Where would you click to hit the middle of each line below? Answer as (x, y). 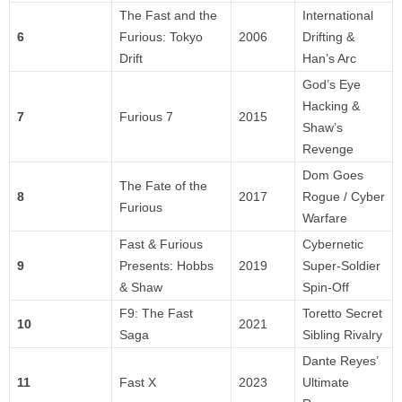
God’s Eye (332, 85)
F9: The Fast (156, 314)
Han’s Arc (329, 59)
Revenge (328, 149)
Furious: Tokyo (161, 37)
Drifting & (328, 37)
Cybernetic (333, 245)
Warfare (325, 218)
